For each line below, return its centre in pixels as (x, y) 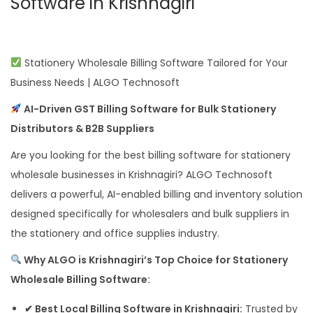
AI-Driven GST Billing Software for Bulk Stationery (148, 109)
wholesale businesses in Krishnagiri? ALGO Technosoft (141, 174)
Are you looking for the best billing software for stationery (151, 155)
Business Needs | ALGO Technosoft (95, 82)
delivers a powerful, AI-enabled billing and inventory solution (156, 194)
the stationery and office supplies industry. (115, 233)
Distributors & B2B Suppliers (82, 128)
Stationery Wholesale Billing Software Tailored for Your (154, 63)
